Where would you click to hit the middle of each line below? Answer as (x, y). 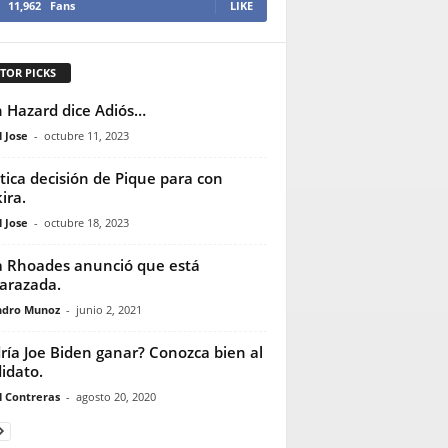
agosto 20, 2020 (115, 396)
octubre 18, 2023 (86, 222)
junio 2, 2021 (108, 309)
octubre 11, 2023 (86, 135)
